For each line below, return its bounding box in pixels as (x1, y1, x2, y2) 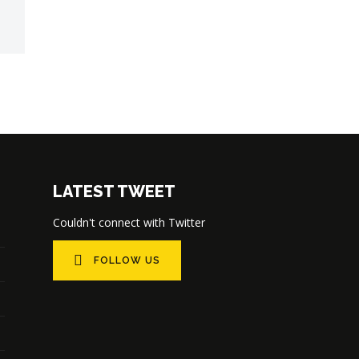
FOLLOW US (94, 254, 160, 266)
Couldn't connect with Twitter (53, 214, 205, 230)
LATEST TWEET (53, 181, 175, 201)
